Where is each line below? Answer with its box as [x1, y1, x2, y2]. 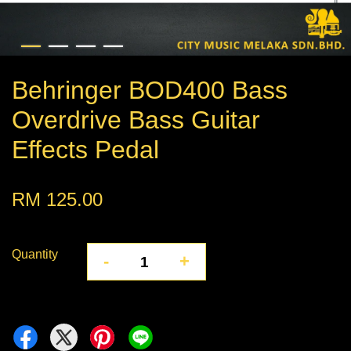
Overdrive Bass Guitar [12, 106, 260, 135]
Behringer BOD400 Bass [12, 76, 288, 105]
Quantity [12, 248, 58, 262]
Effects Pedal [12, 136, 159, 165]
